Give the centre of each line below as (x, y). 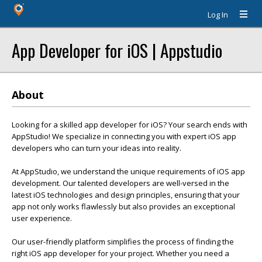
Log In (218, 15)
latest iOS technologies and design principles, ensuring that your (126, 195)
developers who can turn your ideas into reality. (96, 148)
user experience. (42, 218)
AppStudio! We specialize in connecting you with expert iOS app (124, 136)
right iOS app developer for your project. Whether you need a (120, 253)
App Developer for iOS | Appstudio (117, 50)
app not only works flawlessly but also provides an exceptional (123, 206)
